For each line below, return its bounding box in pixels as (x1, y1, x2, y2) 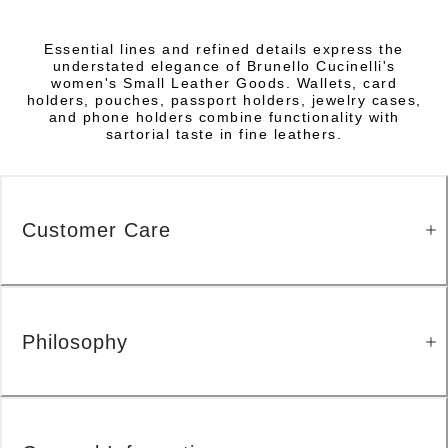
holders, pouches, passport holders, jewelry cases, (26, 91, 422, 108)
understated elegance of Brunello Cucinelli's (52, 57, 396, 74)
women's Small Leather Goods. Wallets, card (51, 74, 397, 91)
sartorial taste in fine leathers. (105, 125, 343, 142)
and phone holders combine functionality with (48, 108, 400, 125)
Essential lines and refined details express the (44, 40, 404, 57)
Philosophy (22, 330, 128, 353)
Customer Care (22, 219, 171, 242)
